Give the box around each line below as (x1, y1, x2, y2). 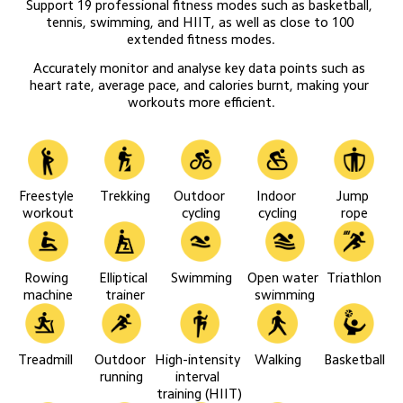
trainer (104, 287, 145, 301)
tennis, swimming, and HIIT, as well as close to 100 (45, 15, 357, 30)
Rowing (24, 270, 73, 284)
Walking (254, 353, 301, 367)
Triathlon (327, 270, 382, 284)
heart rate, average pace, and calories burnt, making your (30, 77, 373, 92)
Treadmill (17, 353, 73, 367)
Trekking (99, 188, 150, 202)
